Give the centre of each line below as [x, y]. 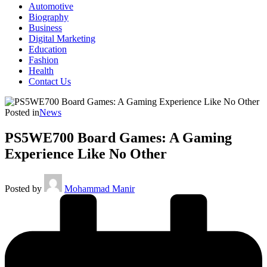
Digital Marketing [62, 38]
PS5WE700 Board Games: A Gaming [118, 137]
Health [41, 71]
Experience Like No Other [86, 153]
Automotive [51, 6]
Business [45, 28]
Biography [49, 17]
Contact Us [50, 81]
